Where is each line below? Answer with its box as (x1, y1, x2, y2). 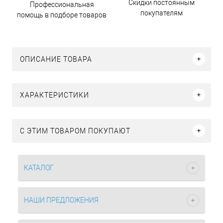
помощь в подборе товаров (17, 10, 107, 19)
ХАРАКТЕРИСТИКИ (20, 91, 89, 99)
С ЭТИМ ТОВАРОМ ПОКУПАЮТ (20, 126, 130, 135)
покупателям (140, 8, 183, 17)
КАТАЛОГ (24, 164, 54, 172)
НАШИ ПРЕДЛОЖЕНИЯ (24, 196, 99, 204)
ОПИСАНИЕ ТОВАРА (20, 55, 92, 63)
